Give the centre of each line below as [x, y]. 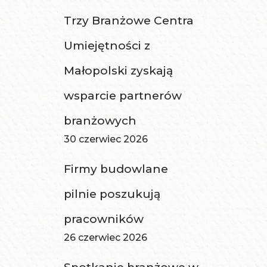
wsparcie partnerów [123, 96]
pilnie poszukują [112, 194]
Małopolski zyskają [119, 71]
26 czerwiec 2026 [106, 238]
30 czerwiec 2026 [106, 139]
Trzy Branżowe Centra [129, 21]
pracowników [104, 219]
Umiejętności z [107, 46]
